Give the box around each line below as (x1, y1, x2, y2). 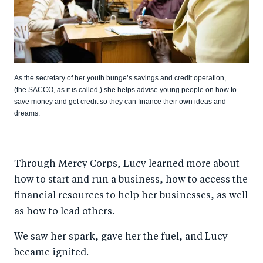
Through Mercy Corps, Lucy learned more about (14, 160, 240, 170)
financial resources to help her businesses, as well (14, 191, 248, 201)
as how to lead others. (14, 207, 114, 217)
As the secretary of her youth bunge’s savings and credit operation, (14, 74, 226, 83)
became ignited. (14, 248, 89, 258)
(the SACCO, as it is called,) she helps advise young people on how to (14, 86, 237, 95)
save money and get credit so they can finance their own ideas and (14, 97, 226, 106)
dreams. (14, 109, 40, 118)
